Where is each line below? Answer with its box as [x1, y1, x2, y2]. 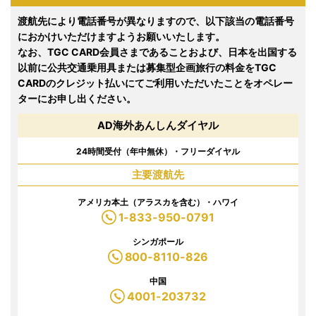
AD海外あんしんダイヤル [97, 119, 219, 132]
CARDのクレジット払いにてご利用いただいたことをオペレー [18, 76, 293, 89]
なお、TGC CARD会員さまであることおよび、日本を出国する [18, 45, 297, 58]
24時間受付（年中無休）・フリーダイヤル [76, 145, 240, 157]
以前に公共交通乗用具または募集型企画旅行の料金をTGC [18, 61, 276, 73]
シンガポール [133, 236, 183, 247]
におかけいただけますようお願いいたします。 [18, 30, 225, 42]
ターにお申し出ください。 [18, 92, 136, 104]
